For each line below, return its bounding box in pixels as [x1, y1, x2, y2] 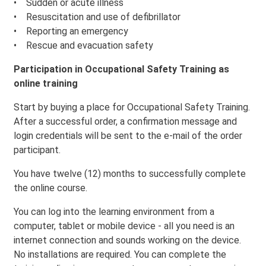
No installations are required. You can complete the [14, 249, 226, 260]
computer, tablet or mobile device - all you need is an [14, 220, 235, 232]
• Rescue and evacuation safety [14, 40, 153, 51]
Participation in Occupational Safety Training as [14, 64, 229, 75]
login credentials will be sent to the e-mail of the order [14, 130, 242, 141]
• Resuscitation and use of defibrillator [14, 11, 180, 23]
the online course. [14, 182, 87, 194]
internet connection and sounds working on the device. [14, 235, 241, 246]
